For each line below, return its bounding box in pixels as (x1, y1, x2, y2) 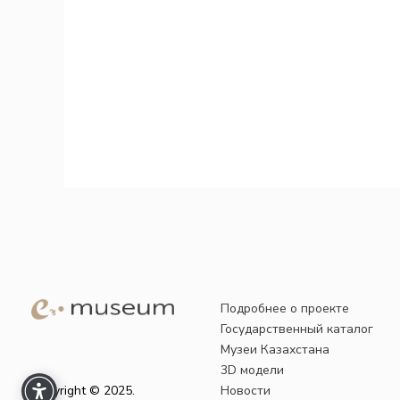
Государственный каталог (221, 321, 374, 337)
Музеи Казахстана (221, 341, 330, 358)
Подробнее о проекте (221, 300, 350, 317)
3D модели (221, 362, 285, 379)
